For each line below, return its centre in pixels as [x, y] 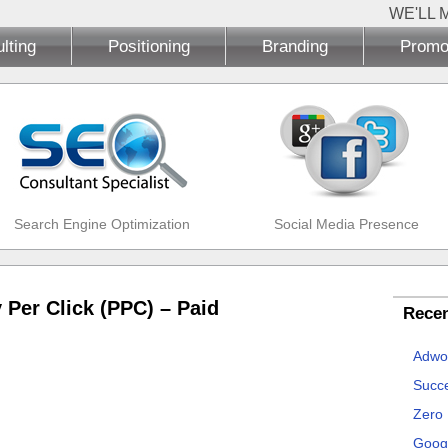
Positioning [149, 46]
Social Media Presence [346, 224]
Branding [295, 46]
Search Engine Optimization [101, 224]
